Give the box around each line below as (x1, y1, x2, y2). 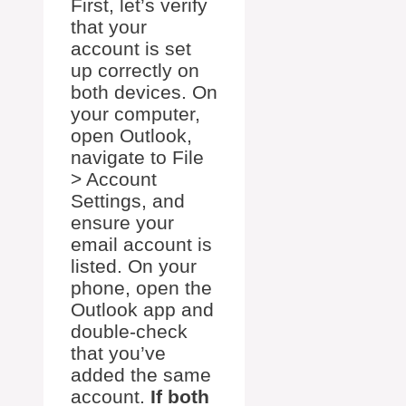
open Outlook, (71, 125, 192, 147)
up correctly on (71, 60, 199, 82)
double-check (71, 321, 188, 343)
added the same (71, 364, 211, 386)
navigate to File (71, 147, 204, 169)
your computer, (71, 103, 200, 125)
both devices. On (71, 82, 217, 103)
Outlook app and (71, 299, 214, 321)
